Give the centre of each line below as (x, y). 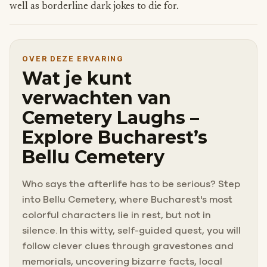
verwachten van (97, 98)
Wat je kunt (77, 78)
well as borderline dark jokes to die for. (94, 7)
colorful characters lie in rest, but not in (117, 215)
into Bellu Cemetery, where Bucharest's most (127, 199)
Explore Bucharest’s (115, 137)
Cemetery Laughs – (111, 117)
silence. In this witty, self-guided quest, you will (131, 230)
